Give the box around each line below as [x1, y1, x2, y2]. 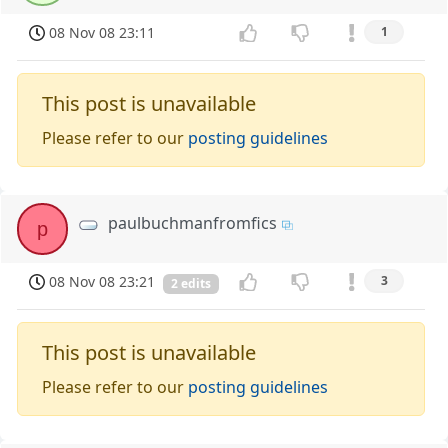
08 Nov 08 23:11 [49, 23, 156, 43]
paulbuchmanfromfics [108, 212, 278, 235]
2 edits [171, 274, 211, 292]
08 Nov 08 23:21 [49, 271, 156, 291]
